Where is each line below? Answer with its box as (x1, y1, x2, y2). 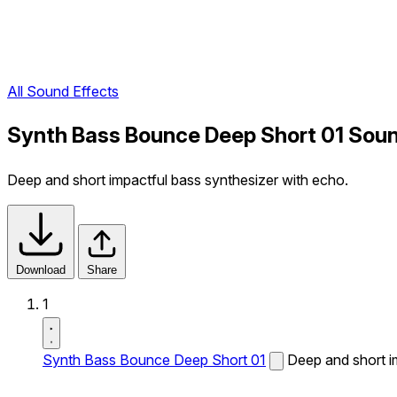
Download (16, 263, 66, 276)
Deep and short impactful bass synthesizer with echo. (7, 171, 348, 189)
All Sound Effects (7, 82, 119, 101)
